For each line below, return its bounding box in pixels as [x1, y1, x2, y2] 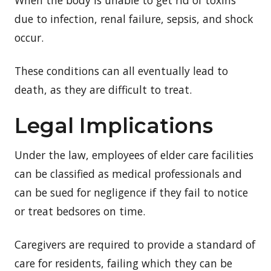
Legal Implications [15, 113, 213, 139]
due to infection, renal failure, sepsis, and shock [15, 11, 253, 26]
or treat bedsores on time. [15, 203, 145, 218]
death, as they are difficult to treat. [15, 82, 192, 97]
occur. [15, 30, 44, 45]
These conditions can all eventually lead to [15, 63, 228, 78]
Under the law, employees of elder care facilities [15, 147, 253, 162]
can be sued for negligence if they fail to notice [15, 184, 248, 200]
